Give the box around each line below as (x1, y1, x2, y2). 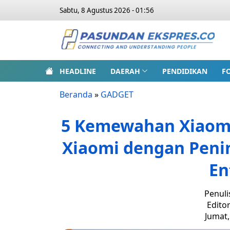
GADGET (101, 89, 133, 100)
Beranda (60, 89, 92, 100)
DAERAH (110, 66, 140, 76)
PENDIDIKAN (162, 66, 207, 76)
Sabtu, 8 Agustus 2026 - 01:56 (60, 6, 154, 15)
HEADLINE (60, 66, 96, 76)
